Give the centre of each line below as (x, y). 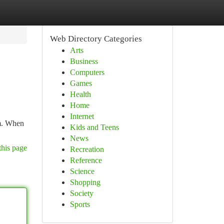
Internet (82, 116)
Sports (80, 204)
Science (82, 171)
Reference (86, 160)
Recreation (87, 149)
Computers (87, 72)
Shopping (85, 182)
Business (84, 61)
